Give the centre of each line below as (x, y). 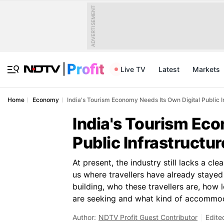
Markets (206, 69)
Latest (169, 69)
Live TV (133, 69)
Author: (84, 217)
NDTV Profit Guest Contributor (148, 217)
